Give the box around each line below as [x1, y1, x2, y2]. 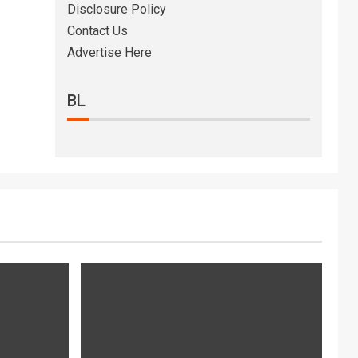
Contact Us [66, 23, 128, 38]
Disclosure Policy [66, 2, 166, 17]
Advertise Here [66, 45, 152, 60]
